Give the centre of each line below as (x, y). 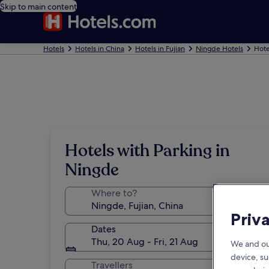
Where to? (114, 193)
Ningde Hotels (219, 49)
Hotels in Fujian (160, 49)
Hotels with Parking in (147, 151)
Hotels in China (100, 49)
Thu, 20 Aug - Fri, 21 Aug (145, 242)
